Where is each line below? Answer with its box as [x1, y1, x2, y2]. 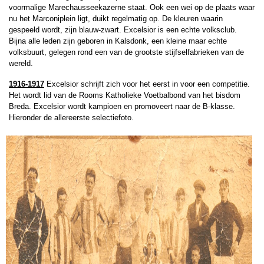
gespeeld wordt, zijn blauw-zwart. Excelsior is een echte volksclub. [9, 25, 237, 34]
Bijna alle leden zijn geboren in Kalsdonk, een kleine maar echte [9, 37, 227, 45]
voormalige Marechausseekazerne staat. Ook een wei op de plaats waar [9, 3, 255, 12]
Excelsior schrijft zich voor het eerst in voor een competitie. [44, 80, 250, 88]
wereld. [9, 59, 33, 68]
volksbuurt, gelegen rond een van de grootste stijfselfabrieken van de [9, 48, 244, 57]
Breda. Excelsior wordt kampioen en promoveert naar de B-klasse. [9, 102, 235, 111]
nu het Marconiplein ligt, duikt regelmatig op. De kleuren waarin [9, 14, 223, 23]
